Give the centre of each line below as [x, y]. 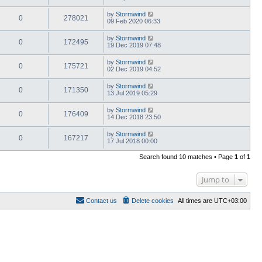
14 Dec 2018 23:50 [134, 117]
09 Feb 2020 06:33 [134, 21]
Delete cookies [153, 200]
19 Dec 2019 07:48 [134, 45]
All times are [196, 200]
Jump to [216, 179]
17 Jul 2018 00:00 [132, 141]
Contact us [101, 200]
